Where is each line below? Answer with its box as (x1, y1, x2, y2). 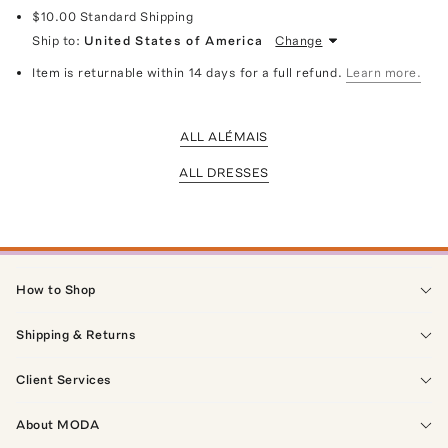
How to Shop (16, 281, 96, 297)
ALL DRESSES (179, 164, 269, 180)
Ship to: (32, 32, 81, 48)
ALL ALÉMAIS (180, 128, 268, 144)
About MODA (16, 416, 100, 432)
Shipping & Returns (16, 326, 137, 342)
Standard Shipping (79, 8, 194, 24)
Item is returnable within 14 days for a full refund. (32, 64, 343, 80)
